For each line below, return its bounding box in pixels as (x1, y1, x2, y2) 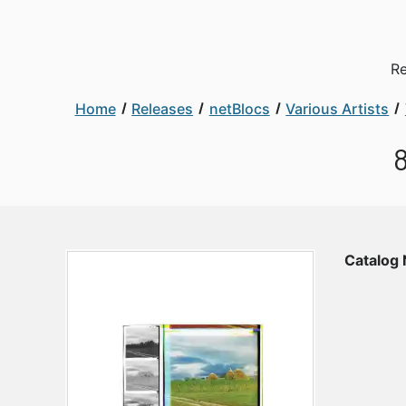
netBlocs (208, 100, 270, 118)
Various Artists (285, 100, 390, 118)
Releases (131, 100, 194, 118)
